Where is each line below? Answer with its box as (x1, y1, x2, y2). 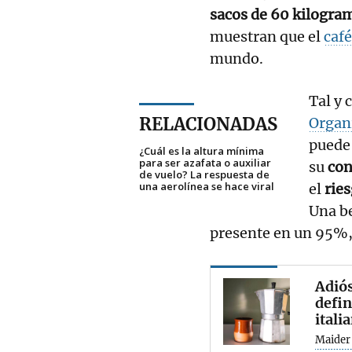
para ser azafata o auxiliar (139, 155, 271, 170)
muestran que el (210, 27, 324, 46)
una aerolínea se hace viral (139, 178, 274, 193)
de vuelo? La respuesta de (139, 167, 269, 181)
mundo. (210, 49, 263, 68)
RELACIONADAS (139, 112, 277, 135)
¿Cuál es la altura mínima (139, 143, 264, 158)
